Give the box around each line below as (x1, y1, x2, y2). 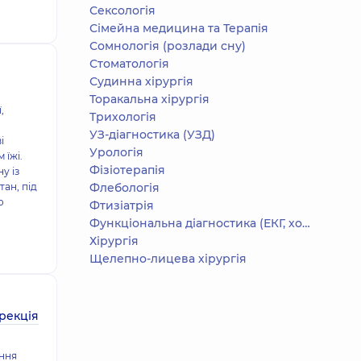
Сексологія (89, 3, 156, 18)
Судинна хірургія (89, 74, 193, 89)
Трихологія (89, 110, 156, 124)
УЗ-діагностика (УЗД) (89, 127, 215, 142)
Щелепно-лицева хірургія (89, 251, 247, 266)
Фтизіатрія (89, 198, 154, 213)
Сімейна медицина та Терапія (89, 21, 268, 35)
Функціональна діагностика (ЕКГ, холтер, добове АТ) (89, 216, 302, 230)
